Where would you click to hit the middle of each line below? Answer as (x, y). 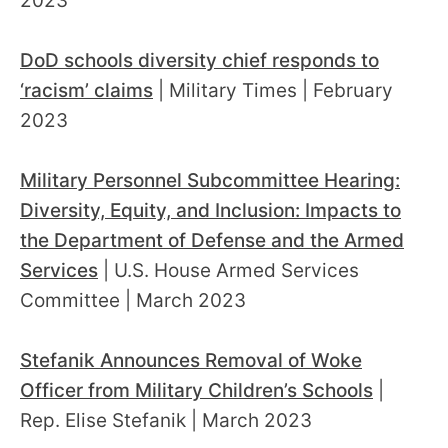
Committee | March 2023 (135, 301)
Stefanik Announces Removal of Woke (191, 361)
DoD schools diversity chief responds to (199, 61)
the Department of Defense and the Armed (212, 241)
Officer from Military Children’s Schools (196, 391)
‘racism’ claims (86, 91)
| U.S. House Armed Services (228, 271)
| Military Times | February (273, 91)
